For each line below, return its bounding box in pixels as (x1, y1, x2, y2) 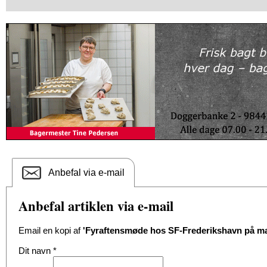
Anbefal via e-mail (48, 167, 125, 178)
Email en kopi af (18, 225, 83, 235)
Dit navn (18, 246, 53, 256)
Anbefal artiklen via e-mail (18, 196, 173, 216)
